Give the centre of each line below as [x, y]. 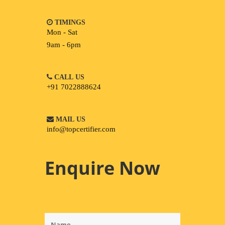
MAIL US [71, 119]
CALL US [69, 77]
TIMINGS [70, 22]
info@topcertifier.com [81, 129]
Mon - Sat [62, 32]
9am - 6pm [64, 44]
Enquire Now [102, 168]
